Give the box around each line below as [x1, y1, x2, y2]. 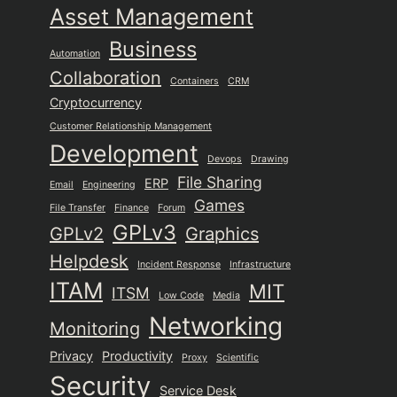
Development [50, 139, 198, 167]
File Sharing [177, 173, 262, 191]
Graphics [185, 223, 259, 245]
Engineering [82, 179, 136, 191]
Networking [149, 311, 283, 341]
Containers [170, 75, 219, 87]
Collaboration [50, 67, 161, 89]
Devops [207, 153, 242, 165]
